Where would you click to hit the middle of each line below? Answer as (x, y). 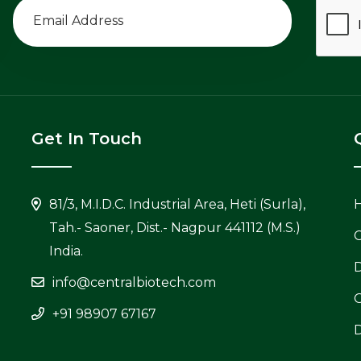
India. (66, 251)
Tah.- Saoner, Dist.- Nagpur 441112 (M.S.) (175, 227)
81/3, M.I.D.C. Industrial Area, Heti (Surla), (177, 204)
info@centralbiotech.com (134, 282)
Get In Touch (87, 138)
